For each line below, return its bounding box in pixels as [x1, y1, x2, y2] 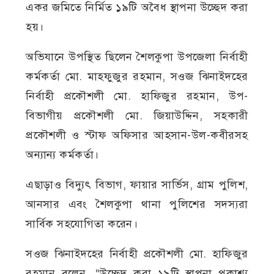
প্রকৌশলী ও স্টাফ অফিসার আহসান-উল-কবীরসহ [26, 128, 248, 142]
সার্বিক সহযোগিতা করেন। [26, 217, 138, 231]
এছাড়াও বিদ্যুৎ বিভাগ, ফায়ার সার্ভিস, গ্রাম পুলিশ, [26, 177, 248, 191]
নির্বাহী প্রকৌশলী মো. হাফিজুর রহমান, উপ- [26, 89, 248, 103]
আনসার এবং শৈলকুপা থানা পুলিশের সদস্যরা [26, 197, 248, 211]
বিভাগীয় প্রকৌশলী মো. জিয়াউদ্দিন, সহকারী [26, 108, 248, 122]
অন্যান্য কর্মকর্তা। [26, 147, 99, 161]
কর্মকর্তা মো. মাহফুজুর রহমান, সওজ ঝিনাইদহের [26, 69, 248, 83]
